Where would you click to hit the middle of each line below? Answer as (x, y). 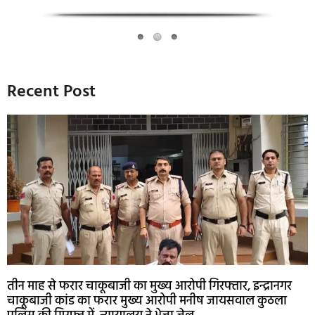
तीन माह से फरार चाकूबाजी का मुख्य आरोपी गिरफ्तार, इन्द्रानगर (149, 286)
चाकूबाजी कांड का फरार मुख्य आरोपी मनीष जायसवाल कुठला (147, 301)
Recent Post (51, 92)
